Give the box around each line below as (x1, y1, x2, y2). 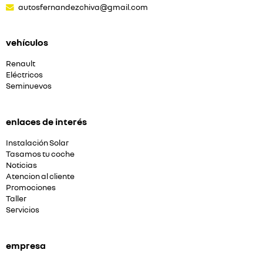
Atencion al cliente (6, 171, 75, 181)
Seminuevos (6, 80, 52, 90)
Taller (6, 193, 26, 203)
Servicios (6, 204, 39, 214)
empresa (6, 239, 46, 251)
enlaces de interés (6, 115, 87, 127)
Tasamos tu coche (6, 149, 75, 159)
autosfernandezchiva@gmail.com (18, 2, 148, 12)
